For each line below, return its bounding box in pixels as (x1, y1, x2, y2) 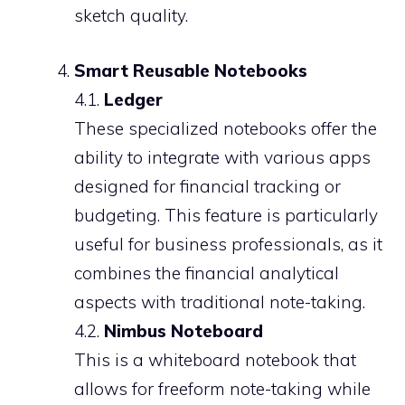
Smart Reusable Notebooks (74, 59, 307, 81)
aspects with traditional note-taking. (74, 290, 365, 313)
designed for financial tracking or (74, 174, 341, 197)
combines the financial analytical (74, 261, 339, 284)
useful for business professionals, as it (74, 232, 382, 255)
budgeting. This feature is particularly (74, 203, 378, 226)
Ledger (104, 88, 163, 110)
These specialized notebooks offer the (74, 117, 377, 139)
